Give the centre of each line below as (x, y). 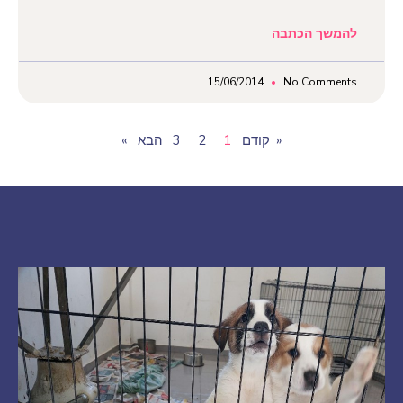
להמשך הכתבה (314, 33)
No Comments (319, 81)
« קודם (255, 140)
